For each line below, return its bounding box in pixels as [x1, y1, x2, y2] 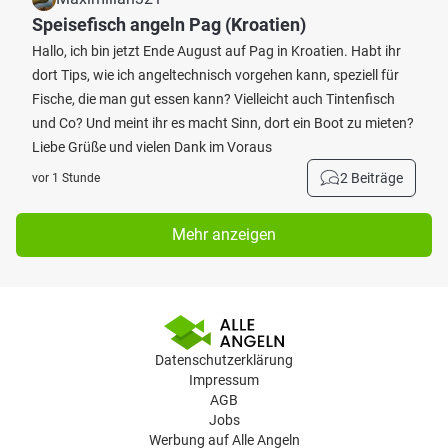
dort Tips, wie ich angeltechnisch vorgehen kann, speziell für [32, 67, 399, 83]
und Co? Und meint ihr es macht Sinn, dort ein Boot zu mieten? [32, 115, 414, 131]
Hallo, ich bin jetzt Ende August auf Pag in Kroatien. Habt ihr [32, 43, 401, 59]
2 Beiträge [340, 170, 403, 186]
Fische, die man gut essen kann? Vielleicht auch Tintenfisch [32, 91, 395, 107]
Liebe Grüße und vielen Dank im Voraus [32, 139, 272, 155]
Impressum [189, 372, 259, 388]
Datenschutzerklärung [155, 352, 293, 368]
